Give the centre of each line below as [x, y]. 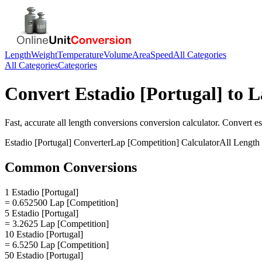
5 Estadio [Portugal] [42, 213]
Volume [118, 55]
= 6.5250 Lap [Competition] [57, 244]
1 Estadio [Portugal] [42, 192]
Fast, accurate [31, 122]
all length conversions [97, 122]
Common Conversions [71, 167]
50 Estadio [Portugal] [44, 255]
